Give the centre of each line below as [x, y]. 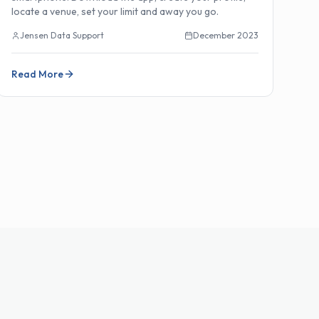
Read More [37, 74]
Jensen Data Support [62, 35]
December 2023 [225, 35]
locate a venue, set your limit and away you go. [115, 11]
